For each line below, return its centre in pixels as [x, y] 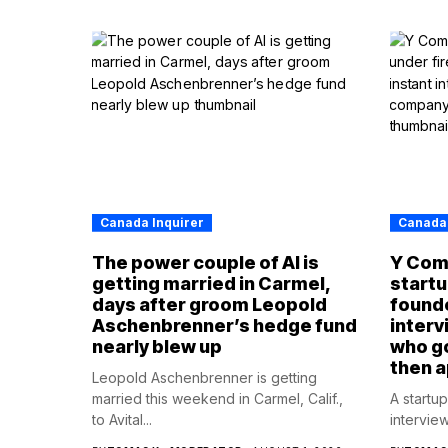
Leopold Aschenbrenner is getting [204, 377]
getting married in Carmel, [211, 283]
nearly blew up [157, 346]
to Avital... [122, 419]
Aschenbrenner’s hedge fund [224, 325]
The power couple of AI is [205, 262]
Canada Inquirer [152, 222]
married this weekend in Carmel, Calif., [217, 398]
